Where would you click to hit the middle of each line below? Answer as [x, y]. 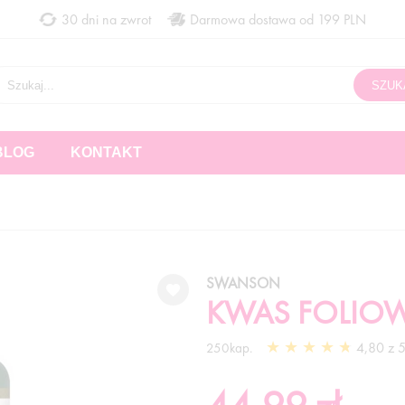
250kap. [229, 348]
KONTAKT [106, 152]
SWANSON [243, 283]
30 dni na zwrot [106, 19]
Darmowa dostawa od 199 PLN [278, 19]
